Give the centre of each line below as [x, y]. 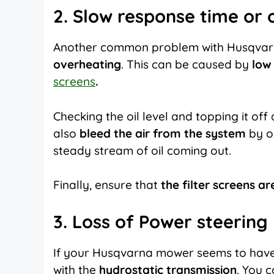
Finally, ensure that [107, 185]
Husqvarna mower [143, 252]
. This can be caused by [187, 65]
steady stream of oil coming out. [142, 150]
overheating [87, 65]
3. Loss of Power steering [161, 221]
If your [73, 252]
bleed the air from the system [163, 133]
